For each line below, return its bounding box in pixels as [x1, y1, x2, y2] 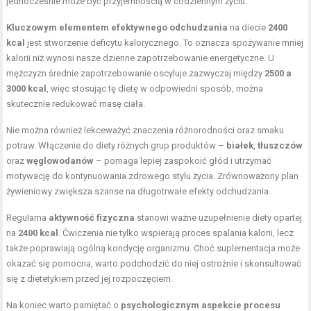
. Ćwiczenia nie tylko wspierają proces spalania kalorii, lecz [58, 228, 294, 239]
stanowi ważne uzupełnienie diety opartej [135, 212, 303, 224]
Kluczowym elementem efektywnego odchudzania [6, 22, 228, 33]
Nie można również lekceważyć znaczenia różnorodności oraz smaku [6, 125, 285, 136]
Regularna [6, 212, 49, 224]
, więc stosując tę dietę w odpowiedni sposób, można [47, 83, 264, 94]
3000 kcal [6, 83, 47, 94]
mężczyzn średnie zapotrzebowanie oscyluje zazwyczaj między [6, 68, 265, 79]
